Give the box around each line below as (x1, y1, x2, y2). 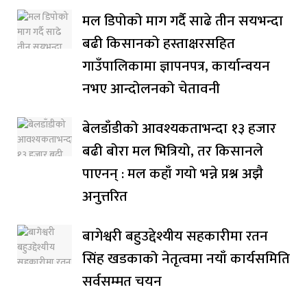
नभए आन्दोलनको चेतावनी (82, 77, 220, 101)
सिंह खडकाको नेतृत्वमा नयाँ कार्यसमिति (82, 247, 290, 271)
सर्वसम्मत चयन (82, 269, 162, 294)
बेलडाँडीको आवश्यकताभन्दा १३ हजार (82, 116, 276, 141)
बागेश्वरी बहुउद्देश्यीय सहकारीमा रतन (82, 224, 268, 249)
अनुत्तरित (82, 184, 127, 209)
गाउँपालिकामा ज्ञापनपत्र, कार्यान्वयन (82, 54, 270, 79)
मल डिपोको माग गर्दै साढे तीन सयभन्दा (82, 9, 283, 34)
